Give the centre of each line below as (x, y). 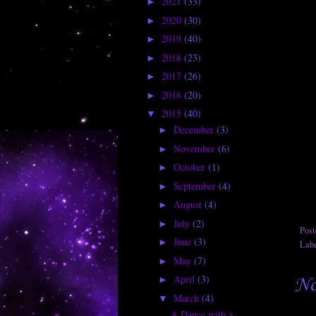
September (196, 186)
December (195, 130)
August (189, 205)
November (195, 148)
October (190, 167)
